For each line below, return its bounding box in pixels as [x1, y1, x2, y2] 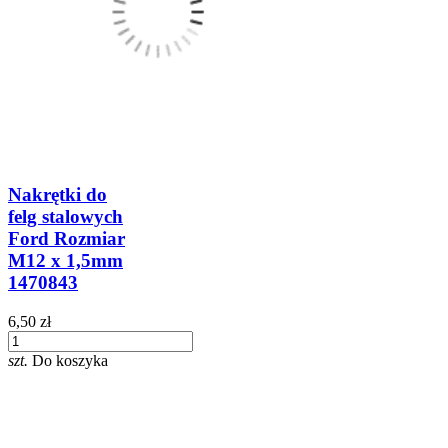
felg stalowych [8, 206, 123, 228]
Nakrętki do [8, 184, 107, 206]
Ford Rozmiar [8, 228, 125, 250]
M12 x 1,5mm [8, 250, 123, 272]
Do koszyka [32, 352, 108, 370]
